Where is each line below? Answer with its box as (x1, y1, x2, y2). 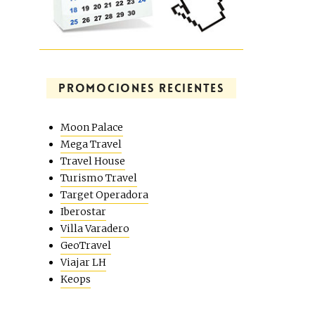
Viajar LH (60, 256, 106, 269)
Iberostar (60, 205, 106, 219)
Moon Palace (60, 121, 123, 134)
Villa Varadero (60, 222, 129, 236)
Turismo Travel (60, 172, 137, 185)
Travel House (60, 155, 125, 168)
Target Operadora (60, 188, 148, 202)
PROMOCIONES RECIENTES (58, 81, 224, 96)
